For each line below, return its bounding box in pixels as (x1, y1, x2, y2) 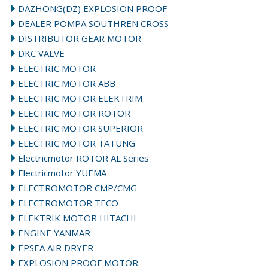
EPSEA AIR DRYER (18, 242, 94, 254)
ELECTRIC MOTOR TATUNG (18, 137, 136, 149)
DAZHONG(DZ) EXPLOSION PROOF (18, 2, 167, 14)
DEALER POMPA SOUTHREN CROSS (18, 17, 169, 29)
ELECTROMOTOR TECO (18, 197, 119, 209)
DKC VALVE (18, 47, 65, 59)
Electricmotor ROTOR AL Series (18, 152, 150, 164)
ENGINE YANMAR (18, 227, 91, 239)
